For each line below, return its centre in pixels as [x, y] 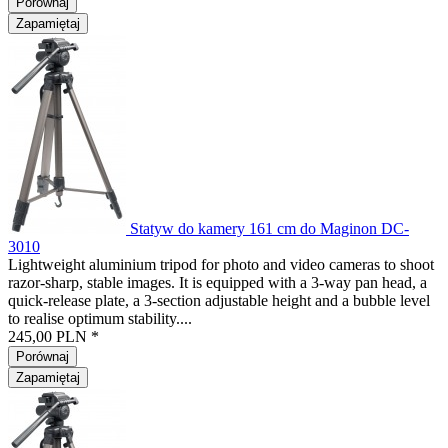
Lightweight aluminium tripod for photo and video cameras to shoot [221, 264]
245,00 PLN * [53, 336]
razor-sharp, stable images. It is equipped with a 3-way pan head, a [217, 282]
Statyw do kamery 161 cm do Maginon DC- [269, 228]
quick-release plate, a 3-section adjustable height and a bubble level [219, 300]
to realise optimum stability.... [100, 318]
